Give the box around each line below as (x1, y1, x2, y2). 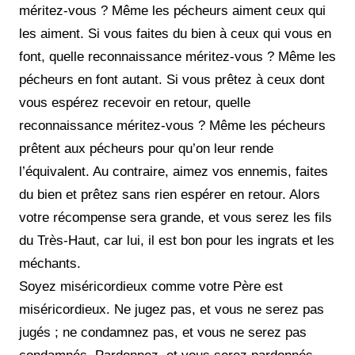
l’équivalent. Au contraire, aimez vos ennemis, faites (19, 163, 328, 179)
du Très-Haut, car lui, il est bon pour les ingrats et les (19, 232, 334, 248)
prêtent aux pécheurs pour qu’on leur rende (19, 140, 273, 156)
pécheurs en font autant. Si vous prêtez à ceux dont (19, 71, 325, 87)
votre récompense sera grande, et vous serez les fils (19, 209, 332, 225)
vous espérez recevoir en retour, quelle (19, 94, 250, 110)
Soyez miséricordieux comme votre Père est (19, 278, 283, 294)
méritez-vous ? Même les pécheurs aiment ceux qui (19, 2, 326, 18)
